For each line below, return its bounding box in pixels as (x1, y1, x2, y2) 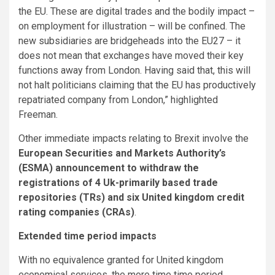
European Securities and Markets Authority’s (18, 147, 226, 159)
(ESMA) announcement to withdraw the (18, 161, 199, 174)
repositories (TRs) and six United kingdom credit (18, 191, 244, 203)
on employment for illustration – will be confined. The (18, 20, 246, 32)
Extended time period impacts (18, 230, 157, 242)
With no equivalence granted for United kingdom (18, 254, 223, 266)
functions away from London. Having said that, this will (18, 64, 250, 76)
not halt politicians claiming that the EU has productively (18, 79, 256, 91)
